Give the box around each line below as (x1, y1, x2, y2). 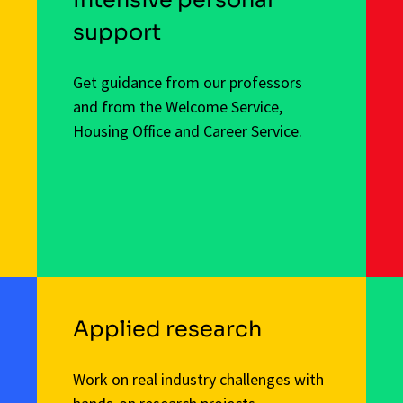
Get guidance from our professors (72, 71, 302, 93)
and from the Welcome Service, (72, 95, 282, 117)
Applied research (72, 316, 262, 344)
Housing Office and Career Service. (72, 120, 302, 141)
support (72, 18, 161, 46)
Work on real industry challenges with (72, 369, 324, 390)
